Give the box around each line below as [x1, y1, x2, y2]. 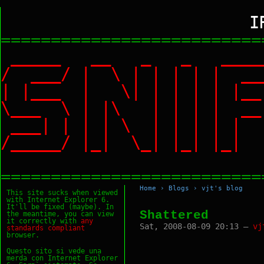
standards [6, 224, 44, 233]
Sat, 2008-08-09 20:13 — [140, 222, 253, 231]
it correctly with [6, 217, 81, 226]
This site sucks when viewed [6, 189, 118, 197]
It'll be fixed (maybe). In [6, 203, 114, 212]
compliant [48, 224, 85, 233]
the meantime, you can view [6, 210, 114, 219]
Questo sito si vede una [6, 246, 101, 255]
